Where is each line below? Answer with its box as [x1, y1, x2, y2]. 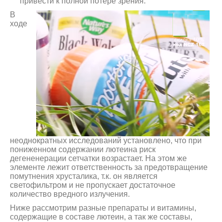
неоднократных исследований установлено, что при [10, 136, 202, 145]
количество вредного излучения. [10, 190, 130, 199]
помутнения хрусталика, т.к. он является [10, 172, 158, 181]
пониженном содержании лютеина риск [10, 145, 156, 154]
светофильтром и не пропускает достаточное [10, 181, 175, 190]
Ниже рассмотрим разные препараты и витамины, [10, 204, 196, 213]
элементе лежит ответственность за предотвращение [10, 163, 208, 172]
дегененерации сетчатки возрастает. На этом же [10, 154, 187, 163]
